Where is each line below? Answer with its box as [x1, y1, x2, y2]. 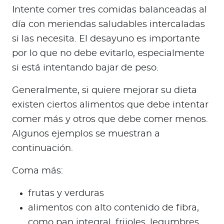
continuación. [12, 144, 73, 153]
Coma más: [12, 166, 63, 176]
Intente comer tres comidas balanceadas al [12, 5, 207, 15]
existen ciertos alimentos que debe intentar [12, 100, 208, 110]
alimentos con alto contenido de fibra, [28, 203, 199, 213]
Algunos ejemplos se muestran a [12, 129, 160, 139]
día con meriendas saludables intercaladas [12, 20, 205, 29]
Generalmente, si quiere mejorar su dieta [12, 86, 197, 95]
